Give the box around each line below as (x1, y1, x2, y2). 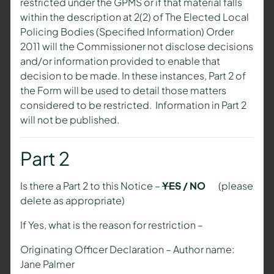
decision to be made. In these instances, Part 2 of (20, 69, 246, 83)
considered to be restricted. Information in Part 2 (20, 98, 246, 112)
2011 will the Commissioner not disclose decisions (20, 40, 253, 53)
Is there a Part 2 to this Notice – (20, 179, 160, 193)
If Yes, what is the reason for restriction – (20, 218, 203, 232)
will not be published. (20, 113, 119, 127)
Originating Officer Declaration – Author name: (20, 243, 243, 256)
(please (205, 179, 253, 193)
